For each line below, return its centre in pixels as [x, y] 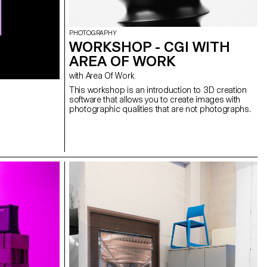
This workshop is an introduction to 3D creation [158, 90]
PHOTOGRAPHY [93, 33]
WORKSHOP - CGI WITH [150, 46]
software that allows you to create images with [155, 99]
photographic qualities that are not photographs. [160, 109]
